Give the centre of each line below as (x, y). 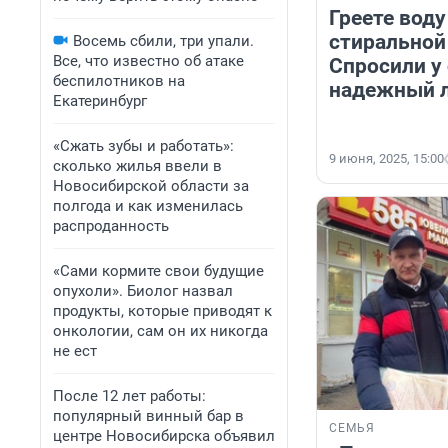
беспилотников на (119, 81)
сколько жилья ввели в (137, 166)
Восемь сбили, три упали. (163, 41)
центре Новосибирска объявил (164, 436)
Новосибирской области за (151, 186)
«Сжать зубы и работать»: (143, 146)
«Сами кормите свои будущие (158, 271)
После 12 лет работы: (129, 396)
